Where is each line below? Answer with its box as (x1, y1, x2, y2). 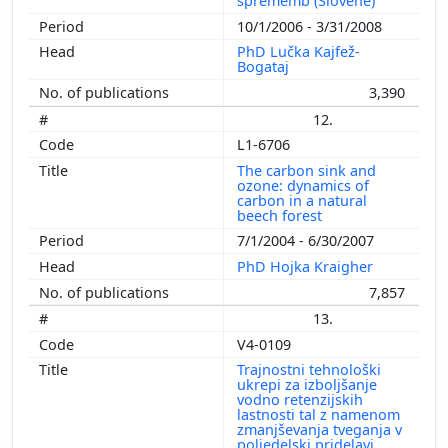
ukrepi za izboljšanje (237, 375, 377, 395)
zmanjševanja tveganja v (237, 420, 402, 440)
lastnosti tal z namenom (237, 405, 400, 425)
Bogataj (237, 57, 293, 77)
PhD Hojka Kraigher (237, 256, 377, 276)
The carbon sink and (237, 160, 376, 180)
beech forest (237, 205, 326, 225)
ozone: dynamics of (237, 175, 369, 195)
